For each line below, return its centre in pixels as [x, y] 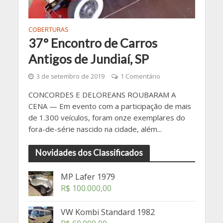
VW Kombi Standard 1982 [108, 212]
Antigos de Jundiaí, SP [88, 58]
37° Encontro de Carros [93, 43]
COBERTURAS [48, 29]
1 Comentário [140, 76]
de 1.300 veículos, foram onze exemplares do [107, 117]
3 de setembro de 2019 [70, 76]
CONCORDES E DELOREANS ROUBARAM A [102, 94]
